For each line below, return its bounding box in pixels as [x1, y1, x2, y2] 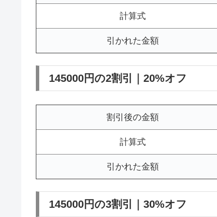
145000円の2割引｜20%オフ [49, 72, 187, 85]
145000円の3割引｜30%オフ [49, 198, 187, 211]
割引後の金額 [107, 112, 159, 122]
